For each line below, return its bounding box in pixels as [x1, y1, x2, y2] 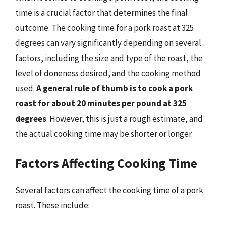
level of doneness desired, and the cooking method [15, 68, 201, 79]
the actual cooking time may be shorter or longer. [15, 128, 193, 139]
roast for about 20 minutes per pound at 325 [15, 98, 187, 109]
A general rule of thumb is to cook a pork [36, 83, 193, 94]
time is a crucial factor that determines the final [15, 7, 188, 18]
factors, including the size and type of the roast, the [15, 52, 203, 64]
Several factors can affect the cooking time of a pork [15, 184, 203, 196]
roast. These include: [15, 199, 90, 211]
